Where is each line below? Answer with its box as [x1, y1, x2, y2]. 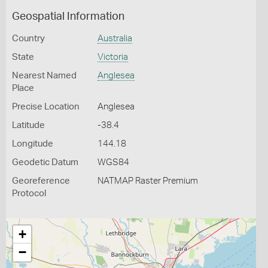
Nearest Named [12, 71, 77, 80]
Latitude [12, 121, 45, 130]
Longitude [12, 139, 53, 148]
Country [12, 34, 45, 43]
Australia [97, 34, 132, 43]
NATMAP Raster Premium [97, 176, 198, 185]
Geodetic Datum [12, 158, 78, 167]
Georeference [12, 176, 70, 185]
